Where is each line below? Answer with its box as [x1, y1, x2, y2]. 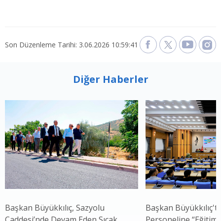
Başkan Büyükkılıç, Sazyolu [5, 202, 105, 213]
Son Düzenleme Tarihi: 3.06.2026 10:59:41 [5, 39, 138, 49]
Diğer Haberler [73, 72, 148, 86]
